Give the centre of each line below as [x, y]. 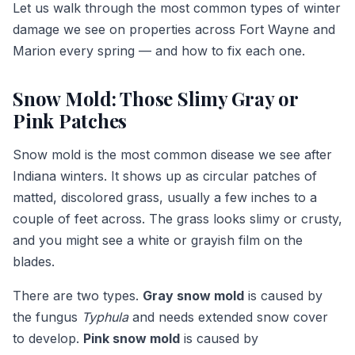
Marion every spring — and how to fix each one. [159, 50]
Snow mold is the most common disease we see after [172, 154]
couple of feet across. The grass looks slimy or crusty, [177, 218]
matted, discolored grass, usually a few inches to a [165, 197]
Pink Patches [70, 120]
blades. [34, 261]
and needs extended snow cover [228, 317]
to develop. [48, 338]
